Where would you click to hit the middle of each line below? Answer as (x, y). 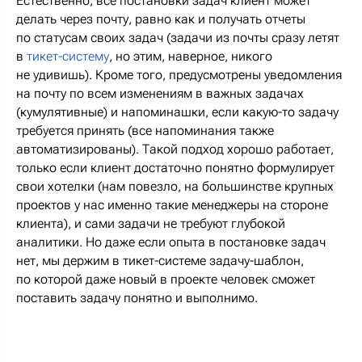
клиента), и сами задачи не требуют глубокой (151, 223)
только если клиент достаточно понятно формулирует (175, 167)
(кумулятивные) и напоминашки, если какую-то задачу (177, 112)
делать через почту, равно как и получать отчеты (161, 19)
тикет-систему (68, 56)
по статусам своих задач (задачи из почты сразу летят (178, 37)
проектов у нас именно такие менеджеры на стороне (172, 204)
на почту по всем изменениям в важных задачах (160, 93)
